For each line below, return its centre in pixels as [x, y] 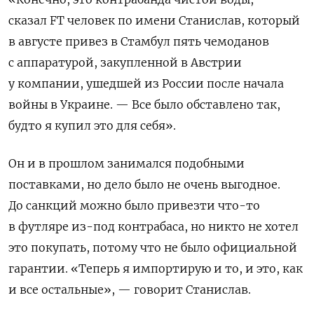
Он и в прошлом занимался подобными [127, 164]
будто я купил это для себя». [92, 126]
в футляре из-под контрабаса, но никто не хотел [153, 227]
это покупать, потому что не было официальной [153, 248]
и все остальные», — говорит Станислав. [130, 290]
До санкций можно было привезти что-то [134, 206]
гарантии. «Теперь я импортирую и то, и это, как [156, 269]
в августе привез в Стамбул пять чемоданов [139, 42]
